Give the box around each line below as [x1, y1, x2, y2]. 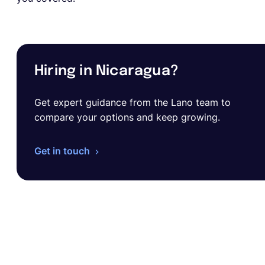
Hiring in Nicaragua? [34, 64, 179, 79]
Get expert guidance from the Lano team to [34, 96, 231, 108]
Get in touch [34, 145, 90, 157]
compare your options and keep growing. [34, 111, 220, 123]
